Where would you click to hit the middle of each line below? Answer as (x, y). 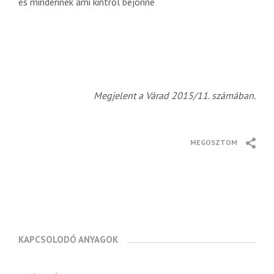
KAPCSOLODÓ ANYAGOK (68, 239)
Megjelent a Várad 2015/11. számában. (175, 95)
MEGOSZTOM (214, 142)
